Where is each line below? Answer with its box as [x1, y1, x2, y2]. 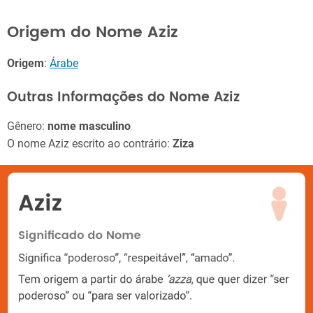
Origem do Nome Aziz [7, 20, 178, 45]
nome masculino [48, 119, 131, 133]
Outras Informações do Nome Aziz [7, 87, 240, 108]
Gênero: [7, 119, 48, 133]
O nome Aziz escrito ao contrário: [7, 137, 173, 151]
